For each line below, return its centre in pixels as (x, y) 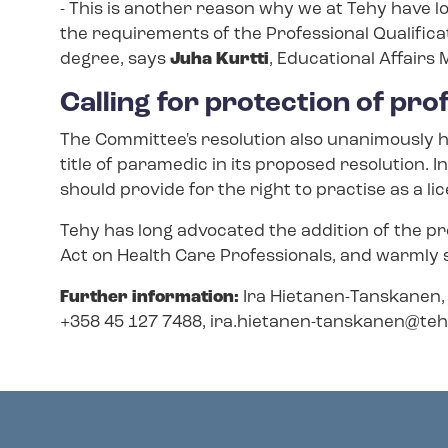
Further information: (149, 297)
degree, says (115, 59)
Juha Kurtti (219, 59)
